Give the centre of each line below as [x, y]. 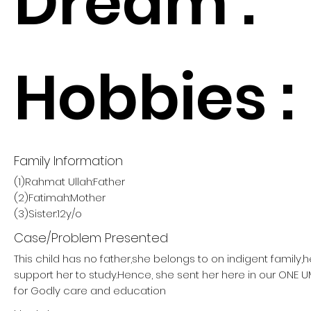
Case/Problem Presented [91, 238]
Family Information [68, 161]
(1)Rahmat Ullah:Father [69, 182]
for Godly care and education [90, 291]
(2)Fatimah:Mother [60, 197]
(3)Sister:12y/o [48, 213]
